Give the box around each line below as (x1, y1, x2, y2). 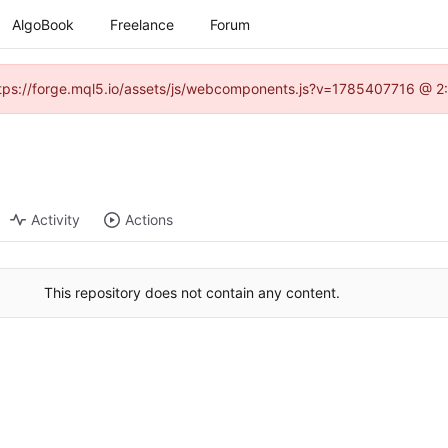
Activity (31, 211, 81, 229)
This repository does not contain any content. (44, 284, 340, 302)
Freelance (110, 15, 174, 33)
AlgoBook (12, 15, 74, 33)
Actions (125, 211, 174, 229)
